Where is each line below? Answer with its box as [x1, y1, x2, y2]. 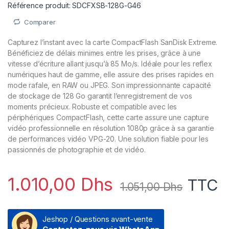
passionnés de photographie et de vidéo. [8, 145, 146, 154]
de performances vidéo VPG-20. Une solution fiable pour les [8, 134, 209, 144]
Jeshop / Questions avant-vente [42, 214, 153, 224]
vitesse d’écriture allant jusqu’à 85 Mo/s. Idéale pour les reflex [8, 59, 212, 68]
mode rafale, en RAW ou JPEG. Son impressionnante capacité [8, 81, 212, 90]
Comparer [24, 17, 56, 26]
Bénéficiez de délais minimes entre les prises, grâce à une [8, 49, 201, 58]
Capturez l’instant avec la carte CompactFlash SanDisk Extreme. [8, 38, 218, 47]
